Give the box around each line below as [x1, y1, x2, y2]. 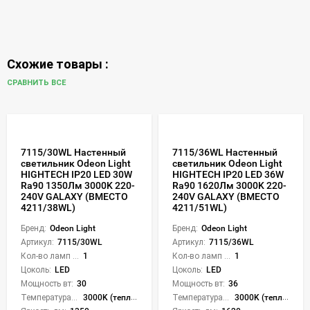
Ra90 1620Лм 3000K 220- [172, 179, 286, 191]
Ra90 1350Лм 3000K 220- [21, 179, 135, 191]
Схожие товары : [7, 56, 109, 71]
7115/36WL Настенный [172, 146, 277, 158]
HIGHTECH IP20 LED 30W [21, 168, 132, 180]
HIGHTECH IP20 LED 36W [172, 168, 284, 180]
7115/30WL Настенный [21, 146, 126, 158]
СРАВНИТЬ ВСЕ [7, 78, 68, 88]
